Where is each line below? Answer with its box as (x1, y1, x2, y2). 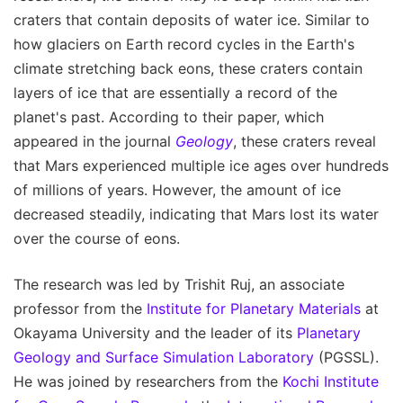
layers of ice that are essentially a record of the (13, 84, 337, 103)
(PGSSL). (314, 348, 379, 367)
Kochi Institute (282, 372, 379, 391)
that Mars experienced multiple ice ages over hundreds (13, 157, 389, 175)
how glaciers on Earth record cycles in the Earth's (13, 35, 354, 54)
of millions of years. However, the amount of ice (13, 181, 341, 200)
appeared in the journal (13, 132, 175, 151)
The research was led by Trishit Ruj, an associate (13, 275, 345, 294)
